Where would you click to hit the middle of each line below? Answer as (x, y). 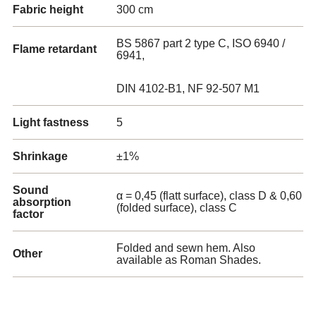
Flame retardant (55, 49)
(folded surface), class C (177, 208)
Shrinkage (40, 156)
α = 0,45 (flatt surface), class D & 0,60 (209, 196)
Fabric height (48, 10)
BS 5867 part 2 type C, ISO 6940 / (201, 43)
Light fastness (51, 122)
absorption (42, 202)
